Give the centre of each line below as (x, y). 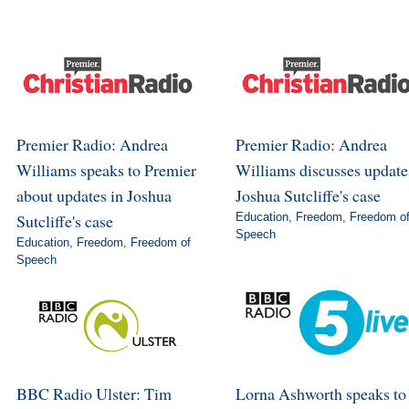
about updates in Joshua (94, 195)
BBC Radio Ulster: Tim (94, 393)
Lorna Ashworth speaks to (320, 393)
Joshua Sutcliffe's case (308, 195)
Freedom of (160, 242)
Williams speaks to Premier (106, 169)
